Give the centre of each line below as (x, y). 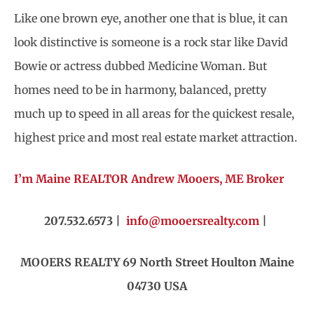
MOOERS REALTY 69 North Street (114, 262)
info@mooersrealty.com (193, 220)
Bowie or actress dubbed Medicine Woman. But (141, 66)
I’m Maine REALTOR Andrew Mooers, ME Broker (149, 179)
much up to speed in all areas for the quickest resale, (154, 113)
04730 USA (157, 286)
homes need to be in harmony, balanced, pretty (140, 89)
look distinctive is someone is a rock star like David (151, 42)
